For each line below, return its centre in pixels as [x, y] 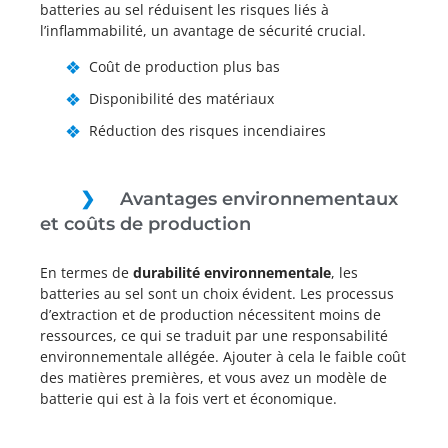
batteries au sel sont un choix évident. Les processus [217, 293]
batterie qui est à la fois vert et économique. [188, 398]
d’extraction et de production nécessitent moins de [210, 314]
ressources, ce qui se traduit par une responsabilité [214, 335]
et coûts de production [145, 224]
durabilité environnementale [232, 272]
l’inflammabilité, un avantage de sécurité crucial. [203, 30]
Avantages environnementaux [259, 199]
